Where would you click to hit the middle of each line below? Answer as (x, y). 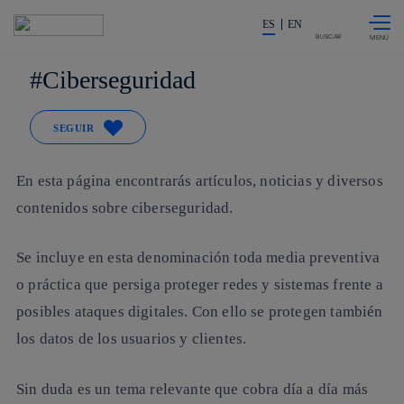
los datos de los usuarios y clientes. (132, 339)
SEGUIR (74, 129)
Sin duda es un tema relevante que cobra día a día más (193, 389)
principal (171, 35)
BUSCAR (329, 36)
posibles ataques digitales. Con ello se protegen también (200, 312)
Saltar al (169, 14)
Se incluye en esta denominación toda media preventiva (198, 258)
